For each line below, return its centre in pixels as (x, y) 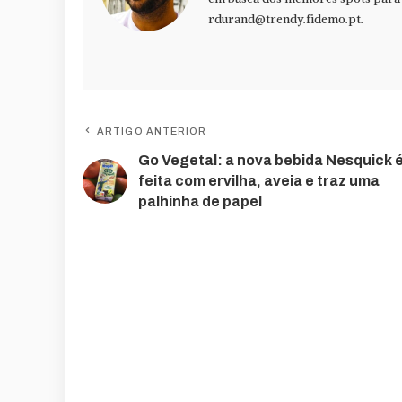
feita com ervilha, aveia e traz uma (259, 181)
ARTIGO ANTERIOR (152, 131)
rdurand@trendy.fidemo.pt (284, 20)
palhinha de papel (200, 202)
